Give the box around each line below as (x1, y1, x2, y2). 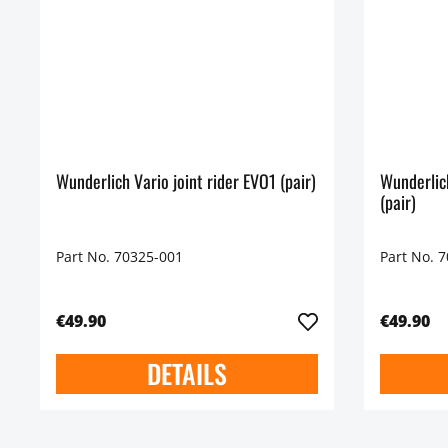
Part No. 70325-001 (56, 246, 183, 266)
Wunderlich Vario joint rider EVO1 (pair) (56, 167, 316, 194)
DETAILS (146, 353, 227, 393)
